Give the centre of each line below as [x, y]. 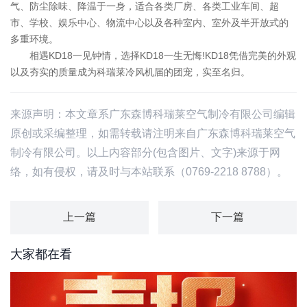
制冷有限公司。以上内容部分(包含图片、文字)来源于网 [145, 152]
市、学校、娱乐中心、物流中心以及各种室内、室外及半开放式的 [149, 22]
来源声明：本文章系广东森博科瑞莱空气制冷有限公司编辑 [153, 114]
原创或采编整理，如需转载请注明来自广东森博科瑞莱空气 [153, 133]
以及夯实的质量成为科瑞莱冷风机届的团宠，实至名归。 [130, 72]
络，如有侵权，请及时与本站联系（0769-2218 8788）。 [149, 171]
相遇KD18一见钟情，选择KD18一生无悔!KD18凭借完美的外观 [153, 55]
